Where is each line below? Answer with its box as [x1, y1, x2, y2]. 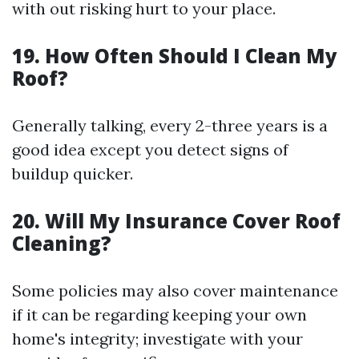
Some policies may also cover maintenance [12, 280, 338, 301]
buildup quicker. [12, 163, 133, 184]
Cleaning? [12, 230, 111, 256]
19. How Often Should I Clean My [12, 42, 337, 69]
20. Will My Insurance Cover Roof [12, 208, 341, 234]
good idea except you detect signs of [12, 139, 288, 159]
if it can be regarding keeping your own [12, 305, 307, 325]
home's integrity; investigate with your [12, 329, 303, 349]
